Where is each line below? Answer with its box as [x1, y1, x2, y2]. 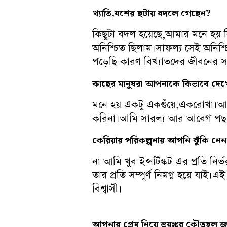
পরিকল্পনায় [125, 133, 167, 148]
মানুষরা [118, 76, 145, 91]
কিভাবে [182, 76, 211, 91]
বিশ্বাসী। [92, 181, 122, 196]
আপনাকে [145, 76, 182, 91]
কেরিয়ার [92, 133, 125, 148]
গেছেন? [181, 6, 211, 21]
